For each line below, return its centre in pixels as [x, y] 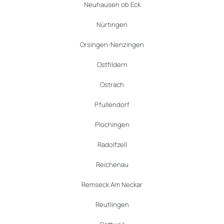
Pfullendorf [112, 105]
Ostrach [112, 85]
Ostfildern [112, 65]
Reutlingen [112, 205]
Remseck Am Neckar [112, 185]
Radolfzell [112, 145]
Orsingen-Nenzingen [112, 45]
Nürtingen [112, 25]
